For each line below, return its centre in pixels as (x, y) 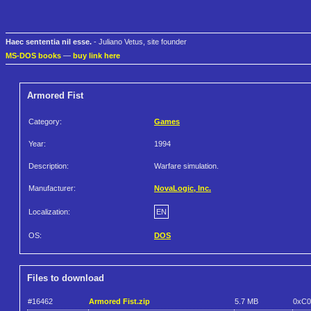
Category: (45, 122)
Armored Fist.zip (119, 301)
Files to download (66, 278)
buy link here (96, 56)
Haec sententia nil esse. (49, 42)
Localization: (49, 212)
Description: (49, 166)
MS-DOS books (33, 56)
